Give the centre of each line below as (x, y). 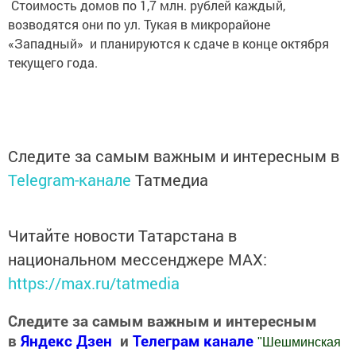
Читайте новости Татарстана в (122, 236)
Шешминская (302, 342)
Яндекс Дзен (66, 341)
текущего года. (53, 63)
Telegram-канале (70, 180)
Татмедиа (172, 180)
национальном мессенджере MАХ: (137, 259)
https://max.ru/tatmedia (94, 283)
